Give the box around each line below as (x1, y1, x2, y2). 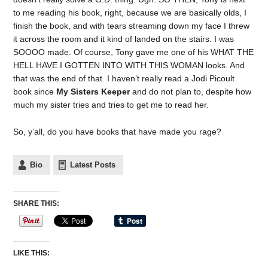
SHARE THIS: (13, 199, 60, 208)
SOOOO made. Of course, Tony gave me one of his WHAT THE (13, 47, 254, 57)
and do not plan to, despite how (130, 86, 252, 96)
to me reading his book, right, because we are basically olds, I (13, 7, 247, 17)
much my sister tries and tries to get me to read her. (13, 99, 209, 109)
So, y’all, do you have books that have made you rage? (13, 126, 222, 136)
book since (13, 86, 57, 96)
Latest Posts (70, 160, 116, 169)
